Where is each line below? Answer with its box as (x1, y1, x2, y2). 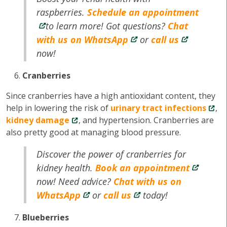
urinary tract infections (110, 102, 206, 113)
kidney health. (36, 162, 96, 174)
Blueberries (22, 212, 69, 223)
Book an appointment (95, 162, 190, 174)
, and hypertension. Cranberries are (79, 115, 214, 126)
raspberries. (36, 6, 88, 18)
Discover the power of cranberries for (36, 148, 186, 160)
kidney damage (6, 115, 69, 126)
